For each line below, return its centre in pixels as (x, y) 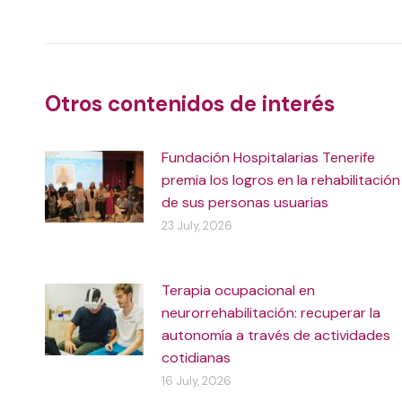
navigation (123, 28)
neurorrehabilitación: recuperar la (271, 313)
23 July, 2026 (197, 226)
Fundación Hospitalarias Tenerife (268, 157)
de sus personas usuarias (245, 202)
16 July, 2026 (197, 381)
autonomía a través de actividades (276, 335)
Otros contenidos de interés (190, 104)
